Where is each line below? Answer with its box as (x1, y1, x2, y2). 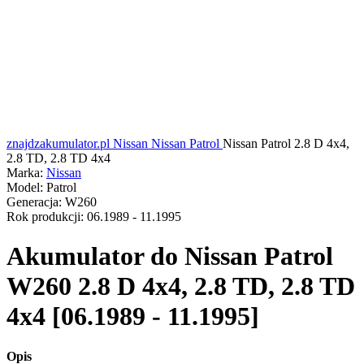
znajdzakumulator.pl (6, 136, 110, 150)
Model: (6, 180, 43, 194)
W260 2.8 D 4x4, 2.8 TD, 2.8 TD (6, 271, 355, 301)
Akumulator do (6, 241, 178, 271)
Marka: (6, 166, 43, 180)
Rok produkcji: (6, 210, 84, 223)
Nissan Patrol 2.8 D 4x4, (223, 136, 349, 150)
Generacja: (6, 195, 62, 209)
